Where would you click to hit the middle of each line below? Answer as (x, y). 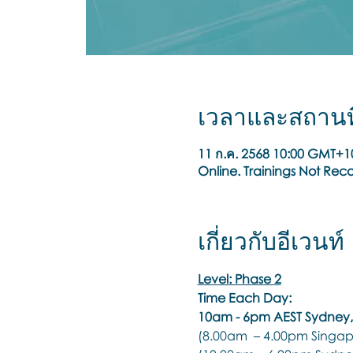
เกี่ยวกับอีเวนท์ (271, 242)
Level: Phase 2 (239, 279)
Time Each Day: (244, 297)
